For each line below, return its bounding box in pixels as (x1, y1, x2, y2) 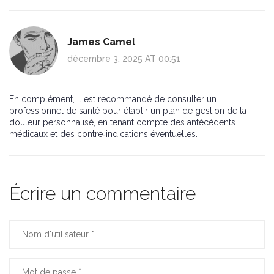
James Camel (67, 36, 135, 48)
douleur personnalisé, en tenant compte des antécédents (9, 117, 235, 128)
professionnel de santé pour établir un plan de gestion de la (9, 106, 246, 116)
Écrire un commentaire (9, 183, 196, 205)
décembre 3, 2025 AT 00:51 (67, 54, 180, 64)
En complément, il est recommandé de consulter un (9, 94, 217, 105)
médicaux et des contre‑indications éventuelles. (9, 129, 198, 139)
